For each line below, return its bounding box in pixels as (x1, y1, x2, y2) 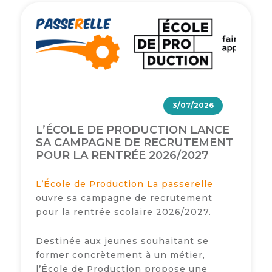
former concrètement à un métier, (35, 250, 205, 260)
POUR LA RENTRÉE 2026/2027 (35, 149, 209, 163)
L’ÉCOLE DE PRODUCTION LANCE (35, 123, 229, 137)
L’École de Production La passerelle (35, 179, 213, 189)
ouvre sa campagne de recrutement (35, 193, 212, 203)
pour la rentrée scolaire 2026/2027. (35, 207, 211, 217)
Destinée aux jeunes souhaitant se (35, 236, 209, 246)
